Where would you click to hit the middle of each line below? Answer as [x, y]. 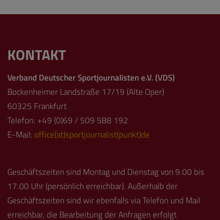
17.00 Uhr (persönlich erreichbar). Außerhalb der [93, 186]
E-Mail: [21, 135]
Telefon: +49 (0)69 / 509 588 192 [68, 121]
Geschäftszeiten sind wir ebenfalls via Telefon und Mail [104, 201]
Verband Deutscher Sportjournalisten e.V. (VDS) [91, 78]
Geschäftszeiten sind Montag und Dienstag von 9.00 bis [106, 172]
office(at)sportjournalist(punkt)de [92, 135]
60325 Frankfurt [37, 106]
